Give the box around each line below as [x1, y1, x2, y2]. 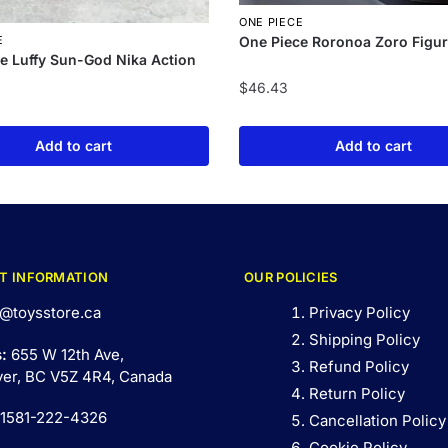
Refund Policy [309, 357, 409, 377]
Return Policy [309, 384, 405, 404]
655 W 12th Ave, [10, 344, 124, 364]
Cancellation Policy [309, 411, 446, 431]
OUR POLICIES [244, 269, 338, 286]
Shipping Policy [309, 330, 420, 350]
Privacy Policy [309, 303, 410, 323]
